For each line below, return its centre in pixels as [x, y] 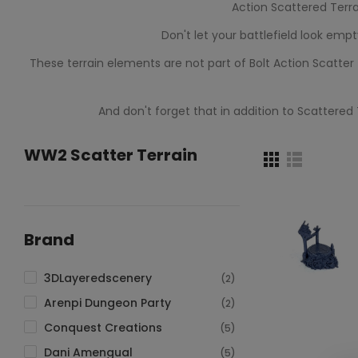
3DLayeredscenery [98, 278]
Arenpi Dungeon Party [107, 303]
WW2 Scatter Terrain [111, 155]
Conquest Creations [103, 328]
